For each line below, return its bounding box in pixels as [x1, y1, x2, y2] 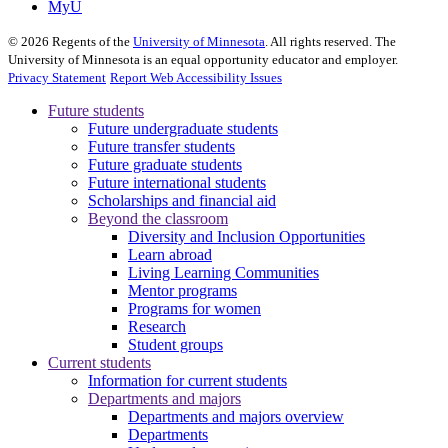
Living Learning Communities [128, 263, 319, 281]
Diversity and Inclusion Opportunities [128, 227, 365, 245]
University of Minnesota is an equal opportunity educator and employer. [8, 51, 398, 67]
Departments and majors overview [128, 407, 344, 425]
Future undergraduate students [88, 119, 278, 137]
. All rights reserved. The [265, 33, 396, 49]
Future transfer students [88, 137, 235, 155]
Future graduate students [88, 155, 242, 173]
